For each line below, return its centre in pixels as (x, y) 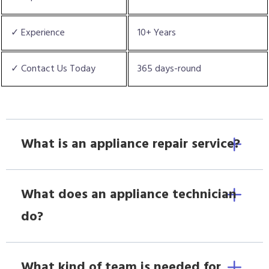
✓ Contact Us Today (53, 69)
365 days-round (169, 69)
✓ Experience (38, 33)
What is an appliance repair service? (131, 144)
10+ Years (157, 33)
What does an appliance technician (129, 195)
